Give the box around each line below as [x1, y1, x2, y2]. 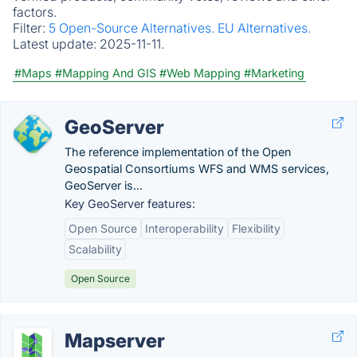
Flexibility [232, 222, 280, 235]
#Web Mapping [159, 66, 241, 80]
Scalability [69, 242, 122, 256]
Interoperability [145, 222, 224, 235]
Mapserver [65, 329, 165, 352]
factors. [13, 4, 57, 20]
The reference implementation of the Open [65, 145, 291, 159]
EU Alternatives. [218, 20, 311, 36]
